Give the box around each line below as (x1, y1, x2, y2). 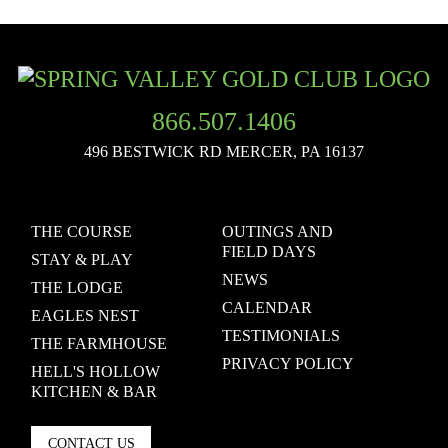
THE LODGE (31, 279, 123, 297)
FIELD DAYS (222, 243, 317, 261)
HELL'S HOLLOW (31, 363, 160, 381)
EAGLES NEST (31, 307, 139, 325)
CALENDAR (222, 299, 313, 317)
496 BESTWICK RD (84, 143, 226, 161)
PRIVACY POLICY (222, 355, 355, 373)
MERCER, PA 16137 (226, 143, 364, 161)
